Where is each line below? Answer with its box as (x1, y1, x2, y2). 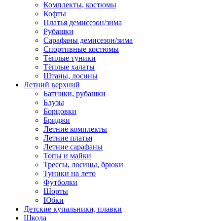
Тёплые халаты (43, 62, 95, 71)
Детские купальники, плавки (24, 204, 122, 213)
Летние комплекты (43, 124, 107, 133)
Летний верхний (24, 80, 80, 89)
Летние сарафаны (43, 142, 103, 151)
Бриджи (43, 115, 70, 124)
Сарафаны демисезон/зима (43, 36, 133, 44)
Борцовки (43, 107, 76, 115)
